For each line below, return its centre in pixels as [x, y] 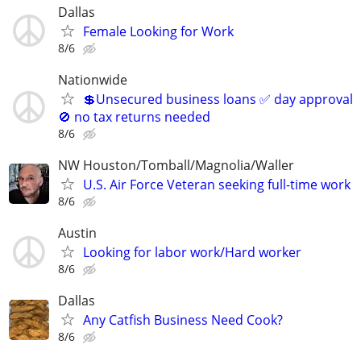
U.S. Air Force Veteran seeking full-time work [217, 184]
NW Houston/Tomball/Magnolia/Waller [176, 165]
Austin [77, 233]
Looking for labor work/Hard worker [192, 253]
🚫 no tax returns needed [134, 116]
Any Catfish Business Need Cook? [183, 320]
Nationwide [93, 79]
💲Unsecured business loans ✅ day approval [218, 99]
